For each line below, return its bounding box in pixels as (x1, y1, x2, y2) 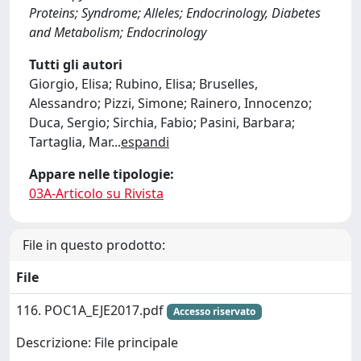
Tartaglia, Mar (29, 133, 111, 151)
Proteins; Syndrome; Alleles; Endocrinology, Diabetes (29, 4, 321, 22)
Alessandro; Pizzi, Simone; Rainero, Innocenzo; (29, 94, 312, 112)
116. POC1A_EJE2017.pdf (16, 301, 167, 319)
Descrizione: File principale (16, 334, 178, 352)
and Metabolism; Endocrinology (29, 23, 206, 41)
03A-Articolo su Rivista (29, 185, 164, 202)
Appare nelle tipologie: (29, 165, 174, 183)
